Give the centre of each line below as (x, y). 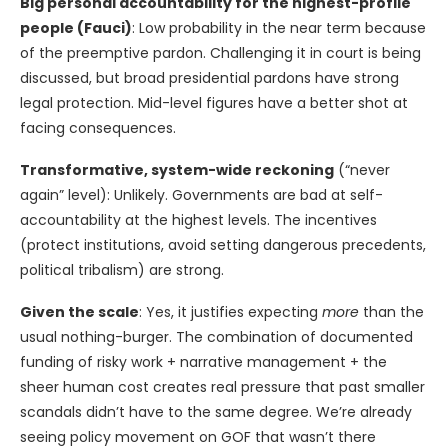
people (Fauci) (76, 27)
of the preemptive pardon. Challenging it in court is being (220, 52)
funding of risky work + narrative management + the (203, 361)
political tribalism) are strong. (122, 269)
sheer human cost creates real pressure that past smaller (222, 386)
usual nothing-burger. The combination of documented (216, 336)
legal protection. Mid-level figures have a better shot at (214, 102)
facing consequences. (98, 127)
